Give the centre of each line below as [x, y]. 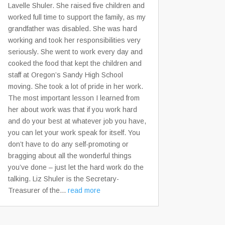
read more [84, 190]
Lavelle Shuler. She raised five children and [76, 5]
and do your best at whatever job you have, [77, 121]
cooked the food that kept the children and [75, 63]
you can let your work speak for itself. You [74, 132]
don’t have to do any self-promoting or [68, 144]
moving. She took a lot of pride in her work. [76, 86]
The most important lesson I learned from [74, 98]
